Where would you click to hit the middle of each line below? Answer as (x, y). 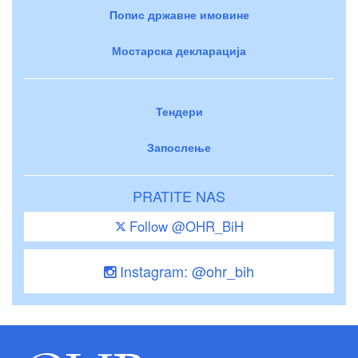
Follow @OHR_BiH (186, 226)
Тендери (179, 111)
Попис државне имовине (179, 14)
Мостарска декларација (179, 50)
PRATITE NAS (179, 195)
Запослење (179, 147)
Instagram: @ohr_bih (185, 270)
